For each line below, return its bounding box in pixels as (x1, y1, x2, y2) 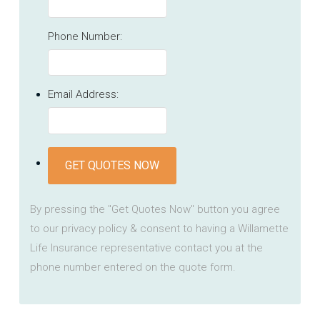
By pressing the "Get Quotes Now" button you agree (29, 203, 280, 216)
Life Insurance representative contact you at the (29, 241, 263, 255)
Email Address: (47, 88, 119, 101)
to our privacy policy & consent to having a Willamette (29, 222, 289, 236)
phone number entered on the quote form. (29, 261, 236, 274)
